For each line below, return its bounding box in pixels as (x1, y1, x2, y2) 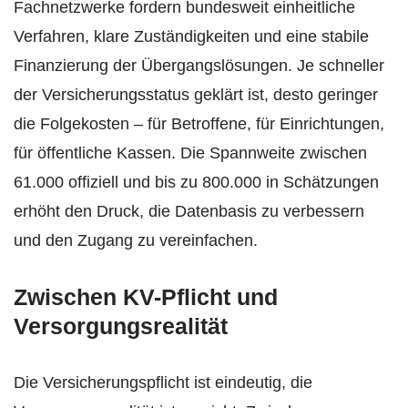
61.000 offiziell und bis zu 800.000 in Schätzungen (14, 172, 379, 191)
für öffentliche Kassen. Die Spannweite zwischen (14, 143, 367, 162)
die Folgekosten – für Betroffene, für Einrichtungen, (14, 114, 384, 133)
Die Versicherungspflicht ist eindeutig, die (14, 372, 312, 392)
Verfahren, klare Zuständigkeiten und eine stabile (14, 26, 369, 46)
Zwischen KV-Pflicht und (14, 283, 278, 310)
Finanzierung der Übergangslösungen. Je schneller (14, 56, 384, 75)
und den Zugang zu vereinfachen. (14, 230, 258, 250)
